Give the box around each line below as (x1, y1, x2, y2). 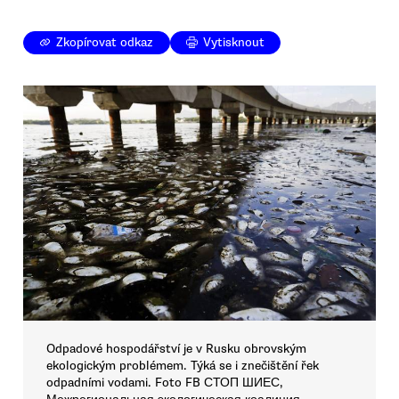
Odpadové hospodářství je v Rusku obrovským (46, 341, 306, 357)
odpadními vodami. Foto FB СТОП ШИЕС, (46, 375, 283, 391)
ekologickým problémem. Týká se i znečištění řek (46, 358, 319, 374)
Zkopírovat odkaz (56, 35, 154, 51)
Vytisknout (203, 35, 265, 51)
